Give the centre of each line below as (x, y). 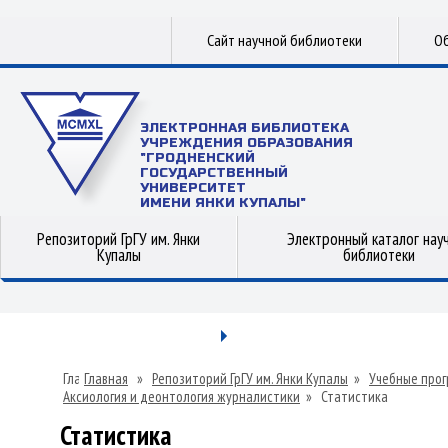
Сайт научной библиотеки (284, 40)
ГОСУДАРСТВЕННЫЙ (214, 173)
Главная (106, 378)
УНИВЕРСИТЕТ (193, 188)
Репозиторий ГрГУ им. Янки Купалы (250, 378)
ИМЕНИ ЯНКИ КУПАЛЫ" (223, 203)
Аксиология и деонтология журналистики (181, 396)
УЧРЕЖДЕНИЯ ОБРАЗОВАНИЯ (246, 143)
